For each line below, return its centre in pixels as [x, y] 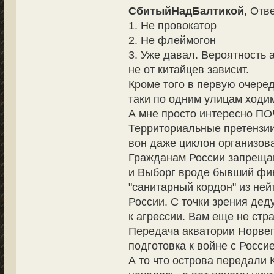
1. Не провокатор [172, 26]
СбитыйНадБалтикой [186, 11]
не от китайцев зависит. [188, 70]
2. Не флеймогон [172, 41]
